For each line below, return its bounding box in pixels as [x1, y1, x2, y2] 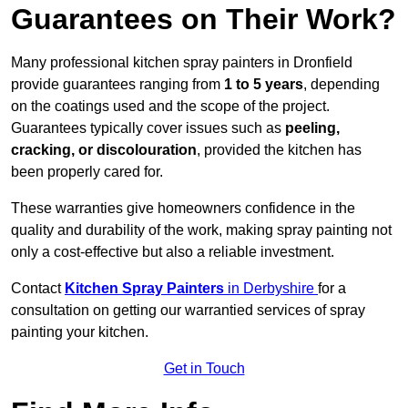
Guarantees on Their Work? [11, 3, 396, 36]
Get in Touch [163, 361, 245, 377]
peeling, [285, 120, 340, 137]
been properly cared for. [11, 164, 163, 180]
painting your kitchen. [11, 324, 148, 341]
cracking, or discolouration [11, 142, 197, 158]
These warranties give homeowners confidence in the [11, 200, 355, 217]
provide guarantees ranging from [11, 76, 224, 93]
